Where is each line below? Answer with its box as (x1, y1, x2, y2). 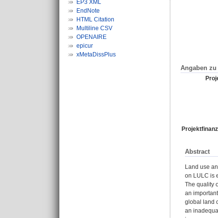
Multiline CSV (76, 25, 112, 32)
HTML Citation (76, 16, 114, 23)
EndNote (76, 7, 100, 14)
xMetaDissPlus (76, 51, 116, 58)
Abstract (185, 147, 210, 155)
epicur (76, 42, 93, 49)
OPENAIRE (76, 34, 107, 40)
